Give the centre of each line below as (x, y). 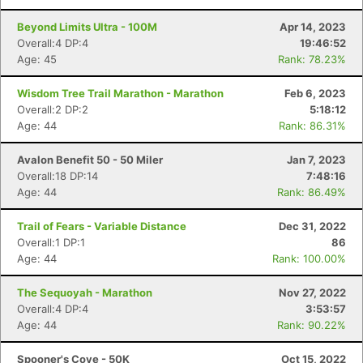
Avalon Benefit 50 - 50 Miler (90, 160)
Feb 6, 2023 (315, 93)
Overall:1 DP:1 (51, 242)
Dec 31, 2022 (312, 226)
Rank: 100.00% (309, 258)
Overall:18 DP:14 (58, 176)
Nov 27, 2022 (312, 293)
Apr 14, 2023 (313, 27)
